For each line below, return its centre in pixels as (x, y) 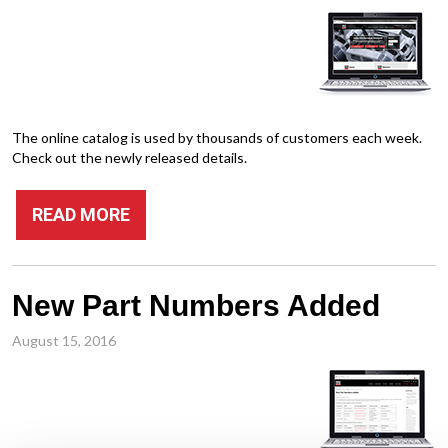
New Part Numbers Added (196, 305)
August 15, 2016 (64, 340)
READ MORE (81, 214)
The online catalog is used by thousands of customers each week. (217, 137)
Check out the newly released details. (129, 157)
